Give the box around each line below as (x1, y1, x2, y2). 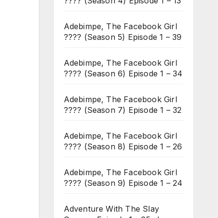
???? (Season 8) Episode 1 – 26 (63, 141, 182, 151)
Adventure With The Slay (63, 203, 160, 214)
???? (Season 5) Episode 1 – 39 (63, 32, 182, 42)
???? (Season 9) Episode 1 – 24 (63, 178, 183, 188)
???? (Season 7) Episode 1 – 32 (63, 105, 182, 115)
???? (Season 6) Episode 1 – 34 (63, 68, 183, 78)
